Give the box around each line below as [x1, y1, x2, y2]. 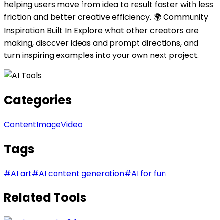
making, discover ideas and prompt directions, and [4, 37, 198, 49]
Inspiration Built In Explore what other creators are [4, 25, 199, 36]
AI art [11, 167, 32, 179]
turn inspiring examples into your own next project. [4, 49, 199, 61]
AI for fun [131, 167, 166, 179]
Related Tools [4, 190, 86, 206]
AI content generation [39, 167, 124, 179]
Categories [4, 91, 72, 108]
